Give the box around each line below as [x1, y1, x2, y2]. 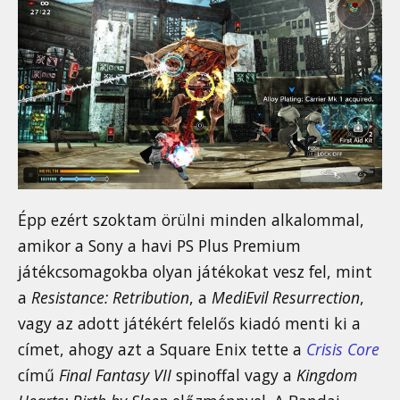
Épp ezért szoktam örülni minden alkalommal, [18, 208, 364, 230]
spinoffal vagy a [171, 363, 296, 386]
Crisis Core [306, 337, 379, 360]
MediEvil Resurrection [212, 286, 360, 308]
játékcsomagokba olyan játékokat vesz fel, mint [18, 260, 372, 282]
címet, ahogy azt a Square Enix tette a [18, 337, 306, 360]
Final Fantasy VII [59, 363, 171, 386]
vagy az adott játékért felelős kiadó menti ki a [18, 312, 361, 334]
